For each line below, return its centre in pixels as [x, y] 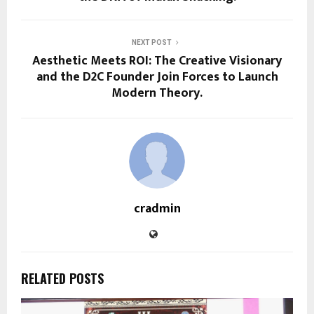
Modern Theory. [157, 94]
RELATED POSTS [62, 279]
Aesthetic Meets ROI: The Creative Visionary [157, 61]
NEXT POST [151, 43]
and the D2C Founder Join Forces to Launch [157, 77]
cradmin [157, 209]
